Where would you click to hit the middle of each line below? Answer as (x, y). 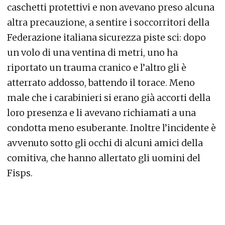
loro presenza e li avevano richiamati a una (101, 113)
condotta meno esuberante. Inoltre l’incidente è (111, 128)
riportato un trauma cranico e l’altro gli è (97, 68)
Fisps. (20, 173)
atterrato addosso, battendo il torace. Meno (101, 83)
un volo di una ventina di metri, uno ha (92, 52)
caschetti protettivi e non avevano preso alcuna (111, 7)
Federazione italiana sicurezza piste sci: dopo (106, 37)
